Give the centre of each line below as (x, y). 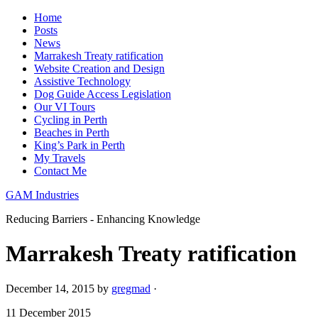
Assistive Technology (82, 81)
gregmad (131, 288)
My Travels (60, 158)
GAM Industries (42, 195)
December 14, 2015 (50, 288)
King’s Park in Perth (79, 145)
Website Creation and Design (99, 68)
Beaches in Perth (72, 132)
